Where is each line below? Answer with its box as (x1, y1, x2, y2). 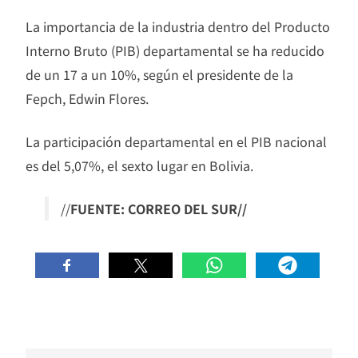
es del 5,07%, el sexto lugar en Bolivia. (26, 155, 253, 175)
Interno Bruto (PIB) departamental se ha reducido (26, 40, 324, 60)
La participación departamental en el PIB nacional (26, 131, 327, 151)
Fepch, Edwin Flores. (26, 88, 149, 108)
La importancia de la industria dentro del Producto (26, 16, 330, 36)
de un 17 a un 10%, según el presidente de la (26, 64, 293, 84)
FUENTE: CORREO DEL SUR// (70, 198, 247, 218)
